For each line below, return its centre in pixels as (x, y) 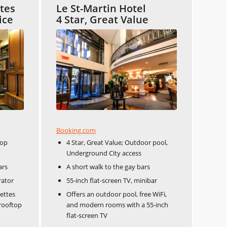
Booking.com (76, 130)
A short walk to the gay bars (108, 166)
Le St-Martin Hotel (101, 9)
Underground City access (104, 153)
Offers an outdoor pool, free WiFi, (117, 194)
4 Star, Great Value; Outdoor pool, (117, 142)
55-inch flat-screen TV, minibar (112, 180)
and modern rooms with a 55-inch (117, 204)
